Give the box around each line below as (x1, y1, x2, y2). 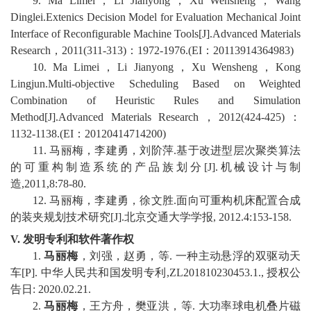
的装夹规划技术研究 (10, 211, 110, 224)
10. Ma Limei (33, 61, 100, 74)
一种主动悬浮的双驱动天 (175, 250, 301, 262)
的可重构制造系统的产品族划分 (10, 161, 204, 174)
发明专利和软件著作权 (23, 233, 134, 246)
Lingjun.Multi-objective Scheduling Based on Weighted (10, 78, 301, 90)
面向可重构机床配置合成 (176, 194, 301, 207)
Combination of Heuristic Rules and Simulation (10, 94, 301, 107)
